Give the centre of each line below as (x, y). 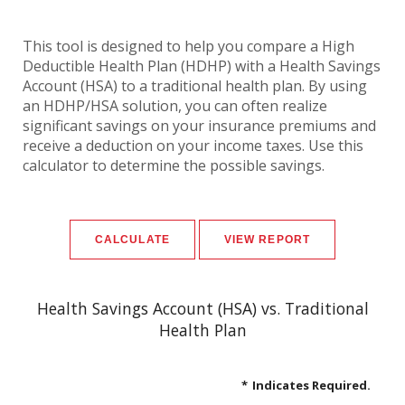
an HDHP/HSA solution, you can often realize (175, 105)
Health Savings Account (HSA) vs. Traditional (202, 308)
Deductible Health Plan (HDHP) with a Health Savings (202, 66)
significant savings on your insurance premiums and (199, 125)
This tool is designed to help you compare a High (188, 46)
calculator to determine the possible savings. (174, 165)
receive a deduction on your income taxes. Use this (193, 145)
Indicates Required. (311, 385)
